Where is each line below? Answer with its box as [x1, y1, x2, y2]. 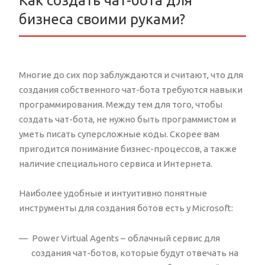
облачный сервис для [128, 232, 220, 243]
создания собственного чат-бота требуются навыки [19, 84, 243, 95]
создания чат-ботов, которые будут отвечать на [31, 247, 238, 258]
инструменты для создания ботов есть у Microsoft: [19, 202, 233, 213]
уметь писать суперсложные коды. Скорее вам [19, 128, 219, 139]
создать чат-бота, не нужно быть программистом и [19, 114, 236, 124]
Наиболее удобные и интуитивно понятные [19, 188, 207, 198]
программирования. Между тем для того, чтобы [19, 99, 222, 109]
